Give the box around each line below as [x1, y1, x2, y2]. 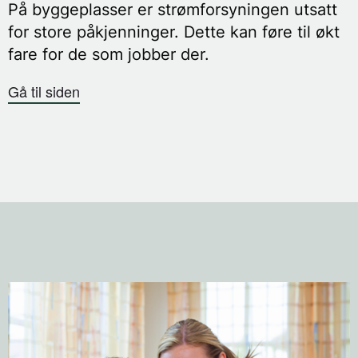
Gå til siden [8, 81, 80, 102]
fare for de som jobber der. [8, 45, 209, 65]
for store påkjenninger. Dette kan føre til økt [8, 22, 340, 42]
